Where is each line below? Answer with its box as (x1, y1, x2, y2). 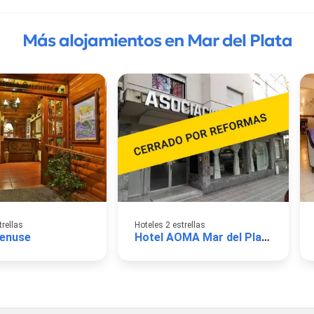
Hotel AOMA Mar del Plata (261, 230, 270, 244)
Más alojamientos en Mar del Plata (22, 29, 292, 51)
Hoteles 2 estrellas (135, 219, 205, 230)
